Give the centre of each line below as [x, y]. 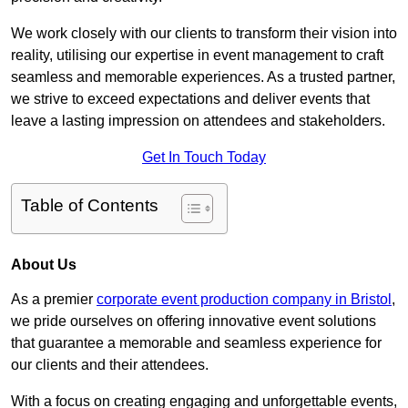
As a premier [54, 300]
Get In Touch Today [204, 158]
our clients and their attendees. [110, 365]
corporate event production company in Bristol [244, 300]
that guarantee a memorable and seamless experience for [196, 343]
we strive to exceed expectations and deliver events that [190, 99]
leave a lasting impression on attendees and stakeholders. [198, 121]
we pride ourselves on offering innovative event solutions [194, 321]
